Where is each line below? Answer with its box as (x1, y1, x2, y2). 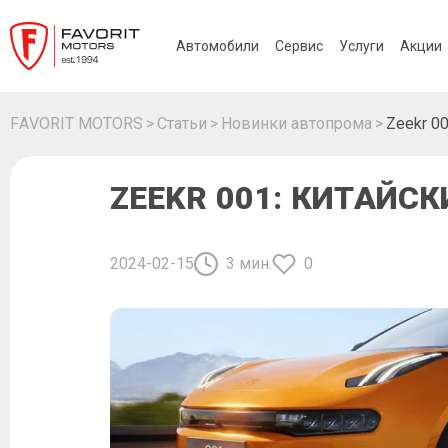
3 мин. (226, 254, 272, 273)
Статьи (157, 114, 207, 133)
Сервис (275, 37, 323, 54)
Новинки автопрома (221, 114, 372, 133)
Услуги (339, 37, 384, 54)
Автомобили (176, 37, 259, 54)
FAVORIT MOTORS (10, 114, 143, 133)
